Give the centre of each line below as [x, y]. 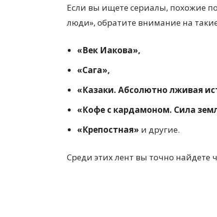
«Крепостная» [108, 129]
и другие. [159, 129]
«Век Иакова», [109, 50]
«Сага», [93, 70]
